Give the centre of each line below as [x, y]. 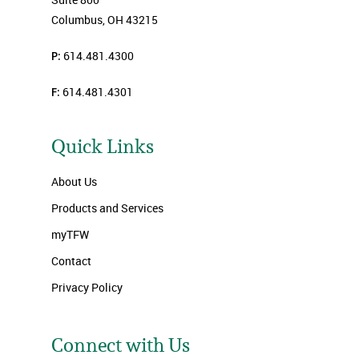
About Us [74, 182]
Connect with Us [121, 345]
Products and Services [107, 208]
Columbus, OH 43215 [105, 20]
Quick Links [103, 146]
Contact [71, 261]
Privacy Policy [87, 287]
